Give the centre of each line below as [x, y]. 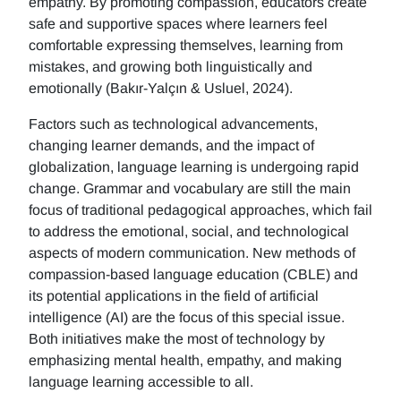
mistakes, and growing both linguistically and [171, 67]
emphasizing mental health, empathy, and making [185, 361]
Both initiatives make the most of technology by [177, 339]
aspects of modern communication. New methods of [192, 253]
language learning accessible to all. [141, 382]
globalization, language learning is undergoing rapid [194, 167]
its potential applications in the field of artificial [174, 296]
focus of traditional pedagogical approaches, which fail [200, 210]
